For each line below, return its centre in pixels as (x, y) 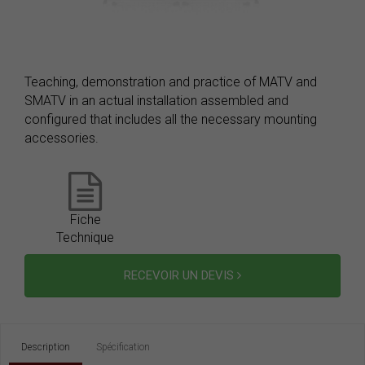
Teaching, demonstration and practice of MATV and (171, 82)
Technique (86, 237)
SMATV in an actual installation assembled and (156, 101)
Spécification (123, 347)
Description (46, 347)
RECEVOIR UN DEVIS (180, 275)
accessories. (62, 138)
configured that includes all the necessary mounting (171, 119)
